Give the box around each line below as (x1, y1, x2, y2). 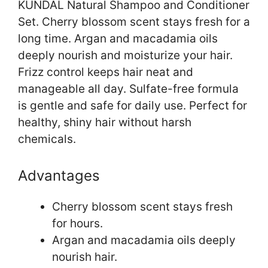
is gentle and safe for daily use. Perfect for (18, 99, 247, 113)
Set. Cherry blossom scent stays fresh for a (18, 15, 250, 29)
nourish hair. (52, 249, 117, 264)
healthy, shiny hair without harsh (18, 115, 191, 130)
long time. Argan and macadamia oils (18, 32, 218, 46)
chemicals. (18, 132, 76, 147)
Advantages (18, 166, 100, 184)
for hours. (52, 216, 103, 230)
